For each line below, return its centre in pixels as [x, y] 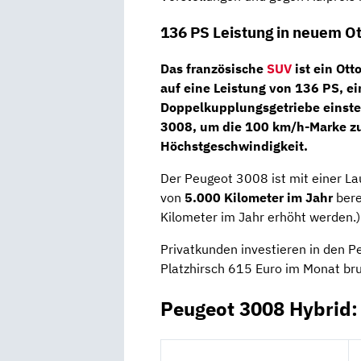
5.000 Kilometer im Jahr [260, 197]
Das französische [214, 68]
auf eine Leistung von [228, 87]
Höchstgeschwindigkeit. [234, 145]
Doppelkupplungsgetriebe [242, 107]
